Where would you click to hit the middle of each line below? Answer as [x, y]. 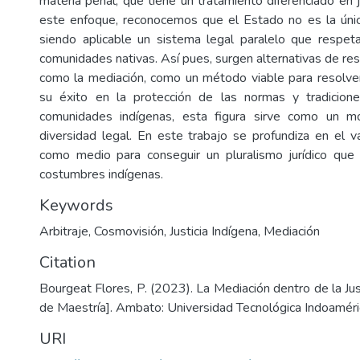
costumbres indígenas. [101, 174]
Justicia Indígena [214, 231]
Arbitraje [64, 231]
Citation [67, 262]
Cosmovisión [129, 231]
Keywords [76, 205]
